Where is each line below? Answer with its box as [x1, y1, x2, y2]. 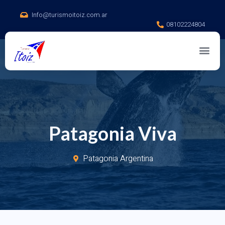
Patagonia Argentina [83, 152, 154, 165]
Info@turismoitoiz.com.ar [31, 10, 107, 20]
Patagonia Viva [48, 121, 177, 145]
